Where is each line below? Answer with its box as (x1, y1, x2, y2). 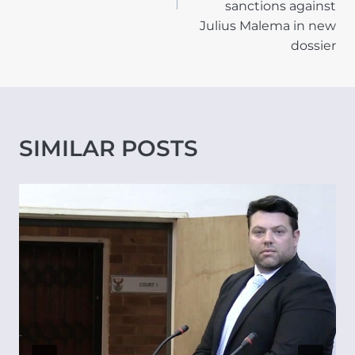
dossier (291, 38, 336, 54)
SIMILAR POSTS (19, 135, 198, 162)
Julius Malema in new (200, 18, 336, 34)
